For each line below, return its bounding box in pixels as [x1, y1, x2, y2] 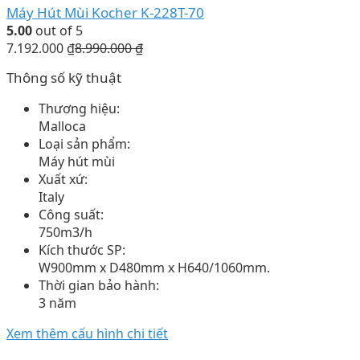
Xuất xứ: [39, 170, 88, 188]
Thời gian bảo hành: [39, 276, 159, 294]
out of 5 [32, 21, 83, 39]
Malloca [39, 117, 86, 135]
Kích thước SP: [39, 240, 125, 259]
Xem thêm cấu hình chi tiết [6, 324, 168, 342]
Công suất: [39, 205, 104, 223]
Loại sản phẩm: [39, 134, 130, 153]
